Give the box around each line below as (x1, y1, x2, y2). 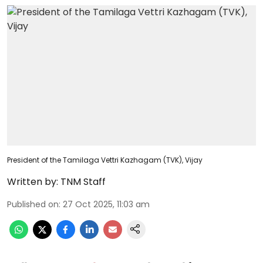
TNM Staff (60, 174, 106, 188)
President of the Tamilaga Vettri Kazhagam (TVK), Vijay (7, 154, 203, 165)
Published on (7, 198, 59, 210)
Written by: (7, 174, 58, 188)
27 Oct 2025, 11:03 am (63, 198, 150, 210)
